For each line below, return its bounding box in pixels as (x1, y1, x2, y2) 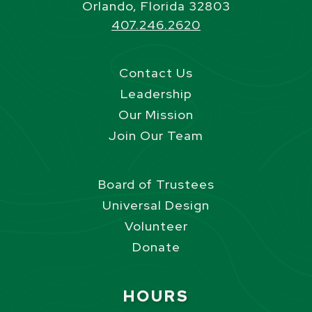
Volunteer (124, 218, 188, 235)
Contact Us (119, 65, 193, 81)
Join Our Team (109, 127, 203, 144)
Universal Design (102, 197, 210, 214)
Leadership (120, 86, 192, 102)
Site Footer (3, 272, 118, 300)
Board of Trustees (97, 176, 214, 193)
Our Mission (118, 107, 194, 123)
